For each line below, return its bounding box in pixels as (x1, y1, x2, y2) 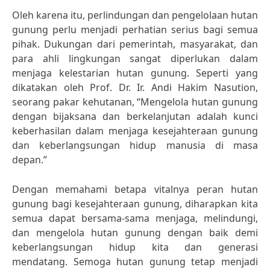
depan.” (12, 153, 47, 166)
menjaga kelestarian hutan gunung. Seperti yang (12, 66, 258, 80)
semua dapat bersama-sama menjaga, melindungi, (12, 212, 258, 225)
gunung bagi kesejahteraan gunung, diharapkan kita (12, 197, 258, 210)
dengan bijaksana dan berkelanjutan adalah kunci (12, 110, 258, 123)
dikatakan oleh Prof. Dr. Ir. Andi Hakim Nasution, (12, 81, 258, 94)
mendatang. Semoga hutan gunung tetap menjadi (12, 255, 258, 268)
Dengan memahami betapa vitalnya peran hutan (12, 183, 258, 196)
